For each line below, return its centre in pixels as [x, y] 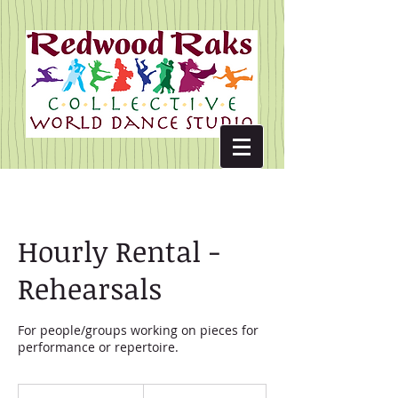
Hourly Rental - [119, 251]
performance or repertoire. [98, 347]
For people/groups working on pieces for [138, 330]
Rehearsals [90, 288]
